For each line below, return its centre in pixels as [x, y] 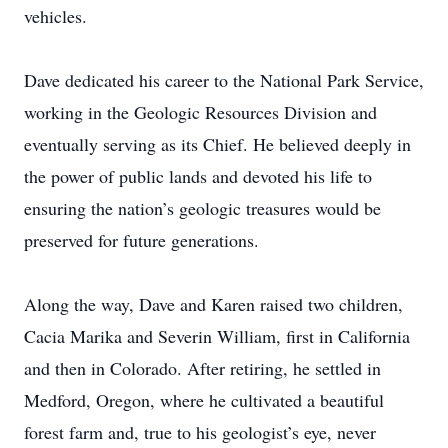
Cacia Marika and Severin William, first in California [217, 336]
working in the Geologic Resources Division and [200, 112]
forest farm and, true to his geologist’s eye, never [200, 432]
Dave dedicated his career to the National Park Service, [224, 80]
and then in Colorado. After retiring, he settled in [202, 368]
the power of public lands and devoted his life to [198, 176]
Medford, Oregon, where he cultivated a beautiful [204, 400]
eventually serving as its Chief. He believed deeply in [217, 144]
